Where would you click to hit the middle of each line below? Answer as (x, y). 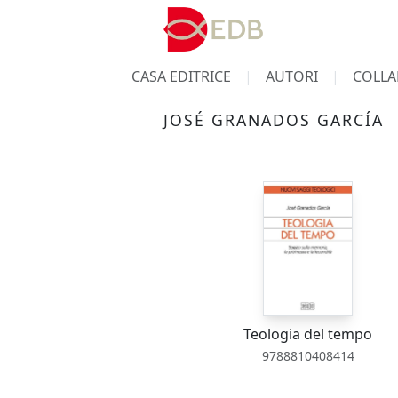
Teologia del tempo (308, 334)
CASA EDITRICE (181, 76)
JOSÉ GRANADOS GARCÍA (274, 120)
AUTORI (291, 76)
